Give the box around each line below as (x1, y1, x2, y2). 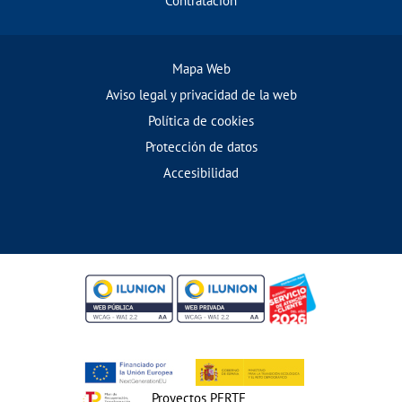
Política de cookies (148, 111, 254, 129)
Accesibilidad (163, 163, 239, 181)
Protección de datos (144, 137, 258, 155)
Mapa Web (171, 59, 231, 77)
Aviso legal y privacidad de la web (105, 85, 297, 103)
